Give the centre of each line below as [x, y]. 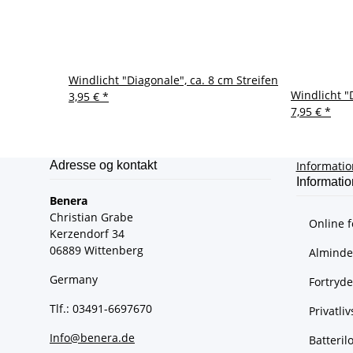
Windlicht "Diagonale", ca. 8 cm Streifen [173, 80]
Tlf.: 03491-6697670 [101, 309]
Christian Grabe [91, 217]
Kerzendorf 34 [87, 234]
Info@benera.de [92, 338]
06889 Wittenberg [97, 251]
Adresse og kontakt [103, 165]
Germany [74, 280]
